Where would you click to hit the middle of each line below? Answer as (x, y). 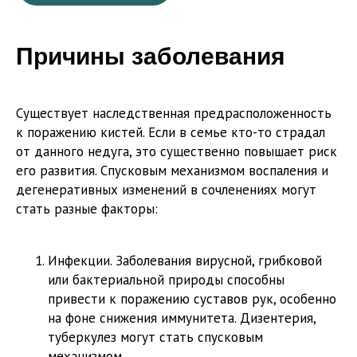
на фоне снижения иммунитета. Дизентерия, (182, 318)
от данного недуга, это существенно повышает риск (177, 152)
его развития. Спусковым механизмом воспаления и (172, 171)
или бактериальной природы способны (166, 280)
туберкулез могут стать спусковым (155, 337)
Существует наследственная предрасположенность (174, 114)
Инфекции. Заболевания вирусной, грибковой (185, 261)
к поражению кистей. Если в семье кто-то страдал (171, 133)
